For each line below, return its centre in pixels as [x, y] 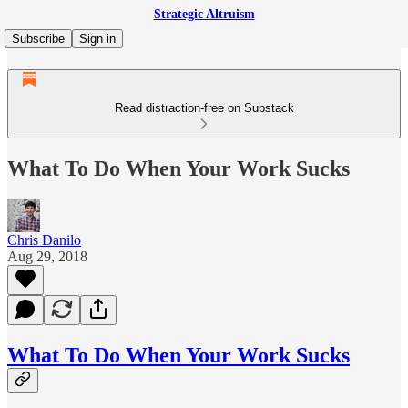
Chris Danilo [44, 240]
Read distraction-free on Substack [204, 108]
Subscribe [38, 39]
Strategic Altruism [204, 14]
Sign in [97, 39]
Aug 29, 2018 [47, 256]
